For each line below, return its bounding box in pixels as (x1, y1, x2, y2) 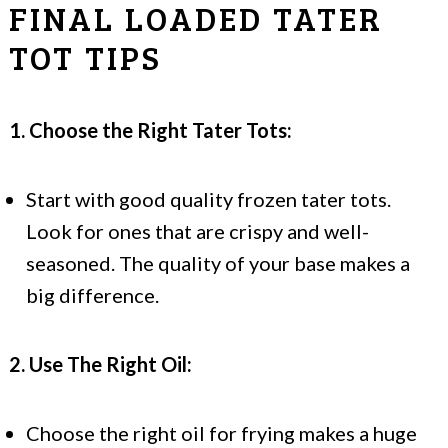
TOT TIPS (9, 35, 162, 80)
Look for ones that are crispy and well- (26, 219, 369, 244)
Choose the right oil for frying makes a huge (26, 421, 417, 446)
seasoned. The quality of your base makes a (26, 251, 410, 276)
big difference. (26, 283, 159, 308)
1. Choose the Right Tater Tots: (9, 118, 292, 143)
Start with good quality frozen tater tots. (26, 187, 391, 212)
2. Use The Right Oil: (9, 352, 192, 377)
